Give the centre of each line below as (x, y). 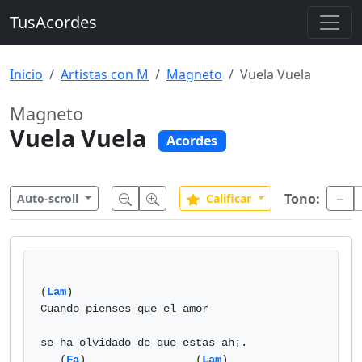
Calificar (228, 198)
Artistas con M (105, 74)
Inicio (26, 74)
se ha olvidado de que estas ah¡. (144, 343)
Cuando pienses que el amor (124, 309)
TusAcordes (53, 22)
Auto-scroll (49, 198)
